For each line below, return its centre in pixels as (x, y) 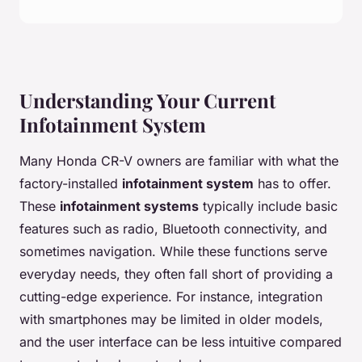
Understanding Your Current (147, 101)
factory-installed (71, 184)
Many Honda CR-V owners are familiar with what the (179, 161)
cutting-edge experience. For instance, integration (171, 297)
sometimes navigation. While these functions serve (173, 252)
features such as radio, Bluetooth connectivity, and (173, 229)
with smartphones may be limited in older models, (171, 320)
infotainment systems (129, 206)
